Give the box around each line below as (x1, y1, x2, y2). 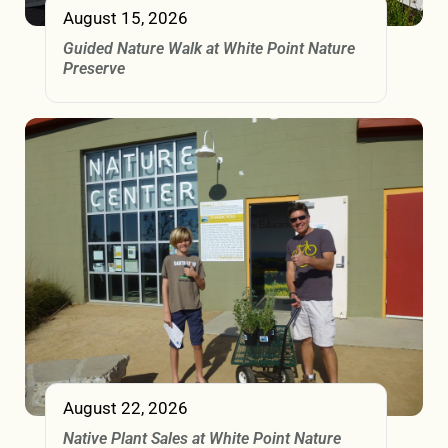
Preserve (63, 58, 125, 78)
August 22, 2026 (63, 398, 188, 419)
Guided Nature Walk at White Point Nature (63, 38, 355, 58)
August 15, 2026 (63, 7, 188, 28)
